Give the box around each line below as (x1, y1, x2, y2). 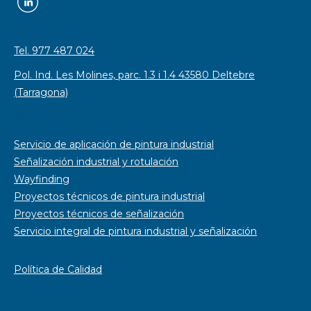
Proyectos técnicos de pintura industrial (14, 190, 205, 203)
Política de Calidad (14, 263, 102, 276)
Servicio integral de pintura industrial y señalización (14, 225, 257, 238)
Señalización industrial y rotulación (14, 155, 178, 169)
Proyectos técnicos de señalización (14, 208, 184, 221)
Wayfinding (14, 173, 69, 186)
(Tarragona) (14, 86, 68, 99)
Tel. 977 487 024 (14, 44, 94, 58)
